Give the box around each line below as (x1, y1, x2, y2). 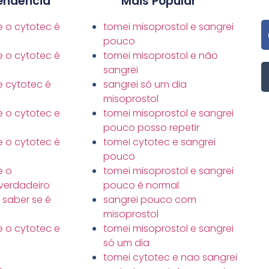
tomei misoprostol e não (103, 49, 218, 63)
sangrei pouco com (103, 193, 196, 207)
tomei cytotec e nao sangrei (103, 250, 237, 265)
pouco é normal (103, 178, 179, 193)
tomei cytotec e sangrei (103, 135, 216, 150)
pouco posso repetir (103, 121, 199, 135)
